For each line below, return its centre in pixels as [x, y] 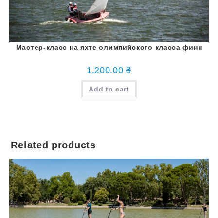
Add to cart [109, 89]
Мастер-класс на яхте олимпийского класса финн [109, 47]
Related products [53, 145]
